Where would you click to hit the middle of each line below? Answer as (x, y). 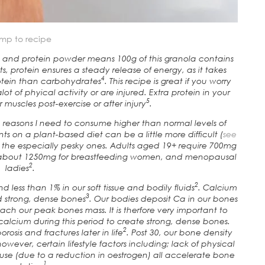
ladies (17, 167)
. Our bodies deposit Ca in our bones (163, 198)
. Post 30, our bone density (179, 232)
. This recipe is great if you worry (168, 80)
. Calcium (217, 187)
